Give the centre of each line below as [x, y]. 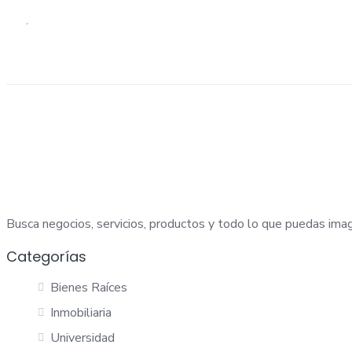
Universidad [82, 338]
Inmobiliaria [81, 313]
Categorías [46, 257]
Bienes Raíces [89, 288]
